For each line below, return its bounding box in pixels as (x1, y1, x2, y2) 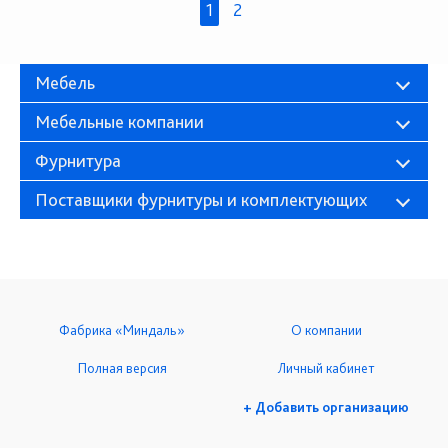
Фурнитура (35, 150, 121, 171)
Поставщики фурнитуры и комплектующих (35, 189, 367, 210)
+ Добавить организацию (243, 399, 409, 415)
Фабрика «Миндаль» (59, 322, 185, 338)
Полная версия (77, 360, 167, 376)
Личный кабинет (277, 360, 375, 376)
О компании (290, 322, 362, 338)
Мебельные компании (35, 111, 204, 132)
